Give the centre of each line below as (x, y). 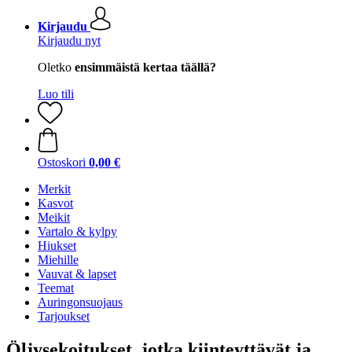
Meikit (54, 217)
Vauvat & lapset (77, 274)
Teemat (56, 288)
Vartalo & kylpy (77, 231)
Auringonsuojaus (80, 302)
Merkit (54, 189)
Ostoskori (62, 162)
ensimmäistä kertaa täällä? (145, 67)
